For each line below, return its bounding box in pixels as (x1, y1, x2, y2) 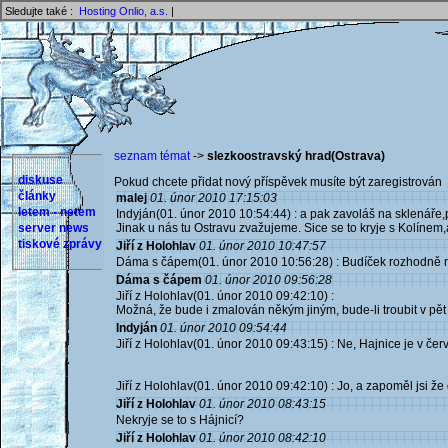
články (18, 189, 56, 203)
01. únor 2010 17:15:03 (150, 191, 277, 205)
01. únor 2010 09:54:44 (160, 321, 287, 335)
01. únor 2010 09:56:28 (205, 273, 332, 287)
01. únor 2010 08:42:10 (199, 431, 326, 445)
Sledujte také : (5, 5, 79, 17)
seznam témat (114, 149, 190, 163)
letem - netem (18, 205, 96, 219)
